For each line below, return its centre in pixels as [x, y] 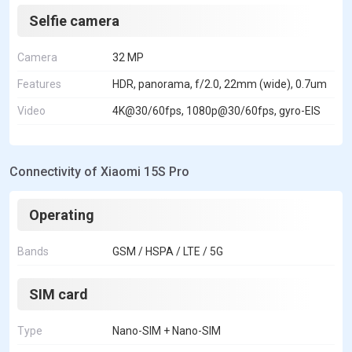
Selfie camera [74, 21]
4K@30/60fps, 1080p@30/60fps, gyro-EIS [216, 111]
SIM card [59, 295]
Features [39, 84]
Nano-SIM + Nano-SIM [167, 331]
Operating [62, 215]
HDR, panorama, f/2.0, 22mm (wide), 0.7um [220, 84]
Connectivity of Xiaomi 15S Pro [99, 172]
